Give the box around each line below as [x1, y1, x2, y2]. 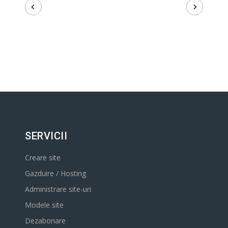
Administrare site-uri [25, 184, 91, 194]
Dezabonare [25, 216, 66, 225]
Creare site [25, 153, 61, 162]
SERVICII [25, 130, 67, 142]
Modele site [25, 200, 64, 210]
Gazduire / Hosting [25, 168, 86, 178]
